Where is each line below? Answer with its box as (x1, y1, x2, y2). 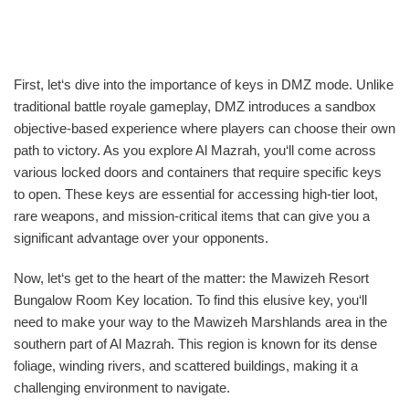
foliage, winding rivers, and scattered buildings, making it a (14, 358, 358, 373)
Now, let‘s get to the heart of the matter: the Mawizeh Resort (14, 270, 369, 286)
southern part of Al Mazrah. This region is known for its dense (14, 336, 377, 351)
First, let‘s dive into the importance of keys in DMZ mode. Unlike (14, 77, 393, 92)
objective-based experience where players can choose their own (14, 121, 395, 136)
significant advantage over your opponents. (14, 230, 268, 246)
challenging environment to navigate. (14, 380, 230, 395)
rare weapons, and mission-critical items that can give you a (14, 208, 370, 224)
